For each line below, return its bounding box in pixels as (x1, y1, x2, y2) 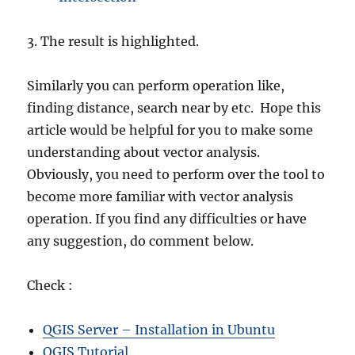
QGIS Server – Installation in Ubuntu (43, 322, 276, 338)
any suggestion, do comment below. (27, 233, 254, 250)
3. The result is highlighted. (27, 33, 200, 50)
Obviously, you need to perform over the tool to (27, 166, 326, 183)
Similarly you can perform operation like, (27, 78, 285, 94)
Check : (27, 277, 74, 294)
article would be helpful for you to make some (27, 122, 314, 139)
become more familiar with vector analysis (27, 189, 294, 205)
